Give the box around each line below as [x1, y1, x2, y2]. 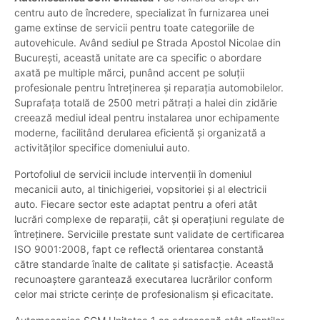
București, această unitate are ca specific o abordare [14, 51, 261, 64]
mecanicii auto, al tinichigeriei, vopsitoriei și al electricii [14, 183, 266, 196]
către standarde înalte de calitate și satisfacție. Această [14, 258, 274, 271]
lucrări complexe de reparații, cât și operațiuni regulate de [14, 213, 284, 226]
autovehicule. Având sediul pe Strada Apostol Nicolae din [14, 36, 281, 49]
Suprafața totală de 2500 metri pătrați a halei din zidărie [14, 96, 277, 109]
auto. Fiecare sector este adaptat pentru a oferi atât [14, 198, 257, 211]
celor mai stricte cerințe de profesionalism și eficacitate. [14, 288, 274, 301]
